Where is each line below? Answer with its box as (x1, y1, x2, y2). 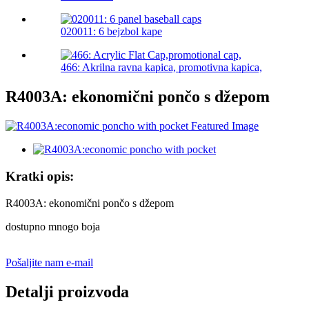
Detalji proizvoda (6, 282, 129, 301)
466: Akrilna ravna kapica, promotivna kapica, (61, 61, 262, 74)
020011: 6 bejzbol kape (61, 26, 162, 38)
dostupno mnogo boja (6, 220, 100, 232)
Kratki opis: (6, 168, 74, 183)
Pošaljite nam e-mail (6, 256, 93, 268)
